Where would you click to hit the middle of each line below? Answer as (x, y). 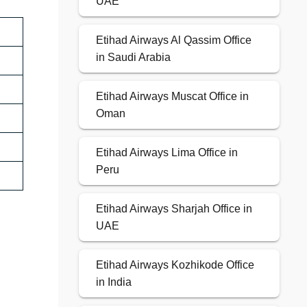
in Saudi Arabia (133, 58)
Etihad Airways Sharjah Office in (174, 209)
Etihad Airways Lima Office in (167, 153)
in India (113, 282)
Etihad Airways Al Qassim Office (173, 40)
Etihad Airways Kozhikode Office (175, 265)
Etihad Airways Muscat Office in (172, 97)
